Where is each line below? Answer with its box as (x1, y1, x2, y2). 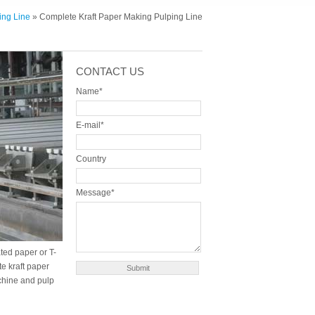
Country (75, 154, 106, 165)
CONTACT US (75, 65, 144, 78)
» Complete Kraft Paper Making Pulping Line (30, 12, 202, 22)
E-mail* (75, 120, 104, 131)
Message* (75, 188, 115, 198)
